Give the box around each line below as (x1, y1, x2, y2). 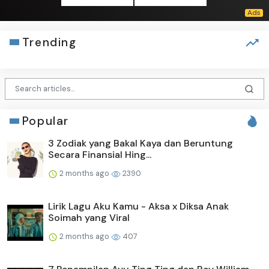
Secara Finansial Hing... (48, 148, 151, 162)
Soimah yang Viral (48, 211, 130, 225)
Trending (22, 34, 77, 50)
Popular (22, 113, 69, 129)
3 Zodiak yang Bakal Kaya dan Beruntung (48, 137, 233, 150)
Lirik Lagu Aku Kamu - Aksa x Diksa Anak (48, 200, 229, 213)
